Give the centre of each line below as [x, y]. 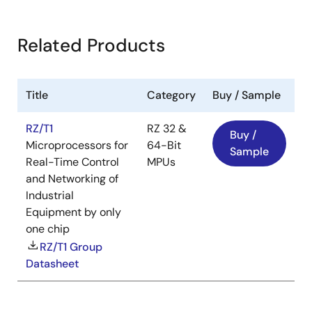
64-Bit [164, 146]
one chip [48, 229]
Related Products [91, 46]
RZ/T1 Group [71, 247]
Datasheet [52, 264]
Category [171, 95]
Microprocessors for [77, 146]
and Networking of [72, 179]
